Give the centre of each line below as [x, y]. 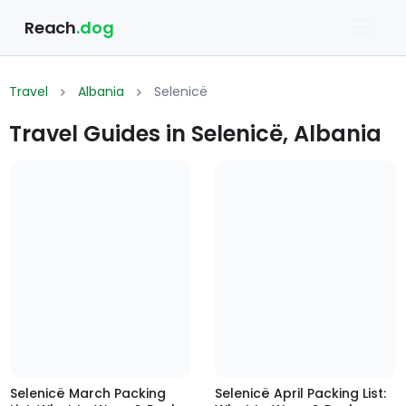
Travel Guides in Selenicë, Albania [195, 134]
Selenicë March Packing [88, 394]
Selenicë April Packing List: [300, 394]
